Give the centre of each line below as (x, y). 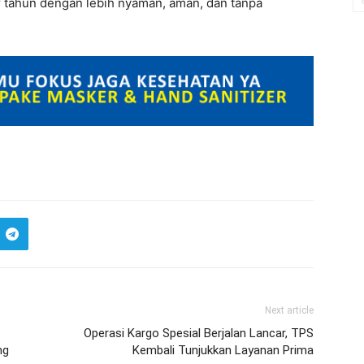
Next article (289, 310)
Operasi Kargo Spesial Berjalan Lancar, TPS (199, 333)
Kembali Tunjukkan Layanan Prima (223, 350)
